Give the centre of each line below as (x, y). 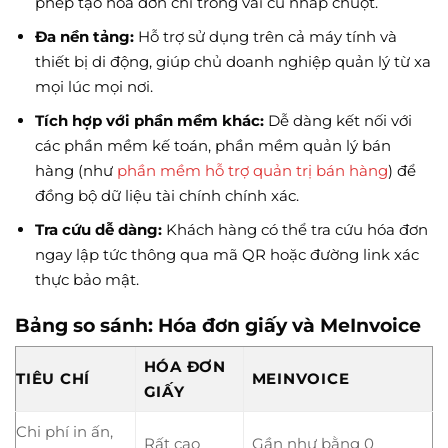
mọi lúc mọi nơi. (93, 86)
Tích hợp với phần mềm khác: (149, 120)
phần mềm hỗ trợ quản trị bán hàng (252, 170)
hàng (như (75, 170)
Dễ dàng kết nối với (337, 120)
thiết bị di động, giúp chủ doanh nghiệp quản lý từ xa (232, 61)
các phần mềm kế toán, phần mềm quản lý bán (212, 145)
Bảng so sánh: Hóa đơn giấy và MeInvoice (218, 324)
